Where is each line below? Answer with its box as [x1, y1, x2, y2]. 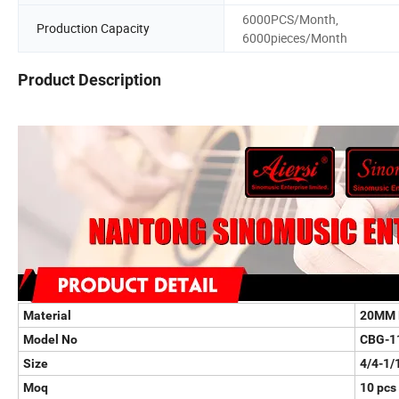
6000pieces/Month [242, 28, 347, 46]
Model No [23, 332, 77, 347]
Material [23, 308, 71, 323]
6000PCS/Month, [242, 10, 338, 28]
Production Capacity [37, 20, 150, 37]
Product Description [18, 70, 161, 90]
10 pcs [360, 380, 396, 395]
